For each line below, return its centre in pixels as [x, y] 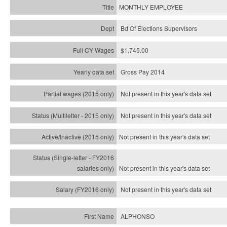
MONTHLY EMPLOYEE [151, 7]
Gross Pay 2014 [143, 72]
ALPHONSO [138, 216]
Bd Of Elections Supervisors [159, 28]
